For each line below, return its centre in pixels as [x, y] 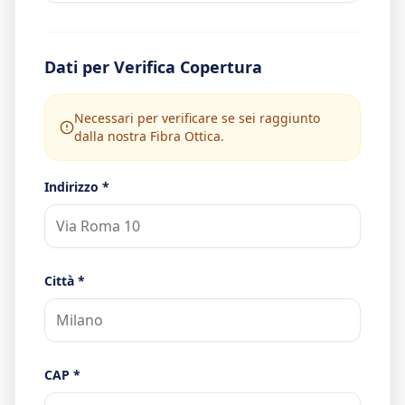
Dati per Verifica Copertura [153, 67]
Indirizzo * [77, 187]
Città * [65, 281]
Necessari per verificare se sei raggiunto [197, 118]
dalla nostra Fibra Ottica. [149, 136]
